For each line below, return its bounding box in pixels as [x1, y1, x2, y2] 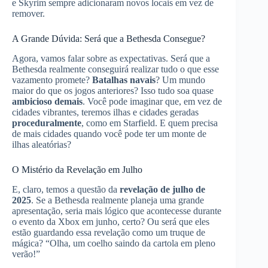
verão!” [12, 248, 40, 259]
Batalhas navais [92, 74, 156, 85]
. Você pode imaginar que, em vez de [83, 96, 222, 106]
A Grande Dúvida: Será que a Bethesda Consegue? [12, 33, 205, 44]
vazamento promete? [12, 74, 92, 85]
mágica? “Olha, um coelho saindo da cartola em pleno [12, 237, 215, 248]
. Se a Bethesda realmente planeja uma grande [31, 194, 204, 205]
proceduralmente [12, 117, 81, 128]
